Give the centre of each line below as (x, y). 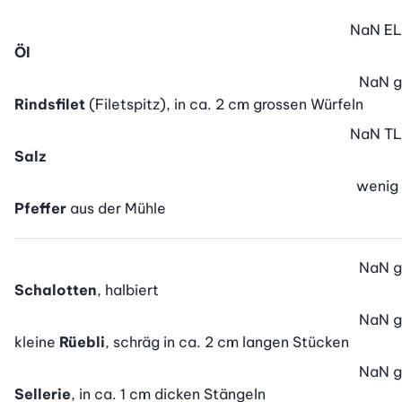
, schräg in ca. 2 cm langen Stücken (227, 342)
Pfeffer (40, 209)
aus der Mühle (118, 209)
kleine (37, 342)
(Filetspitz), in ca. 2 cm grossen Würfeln (226, 105)
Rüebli (82, 342)
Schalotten (56, 290)
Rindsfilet (50, 105)
